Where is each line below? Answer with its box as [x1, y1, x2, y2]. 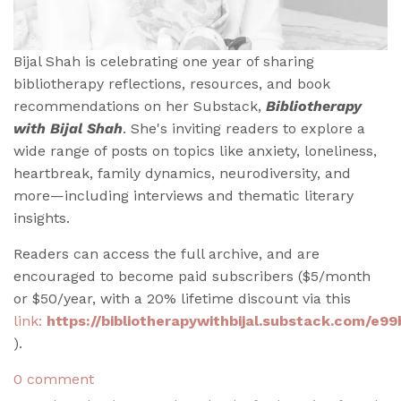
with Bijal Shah [13, 119, 123, 137]
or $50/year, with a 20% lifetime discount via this [13, 289, 351, 307]
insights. [13, 209, 70, 226]
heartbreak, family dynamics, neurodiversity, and [13, 164, 351, 182]
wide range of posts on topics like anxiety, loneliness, [13, 141, 377, 159]
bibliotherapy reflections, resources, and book [13, 74, 330, 92]
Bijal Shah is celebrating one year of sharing [13, 52, 314, 70]
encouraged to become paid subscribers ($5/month [13, 267, 371, 285]
